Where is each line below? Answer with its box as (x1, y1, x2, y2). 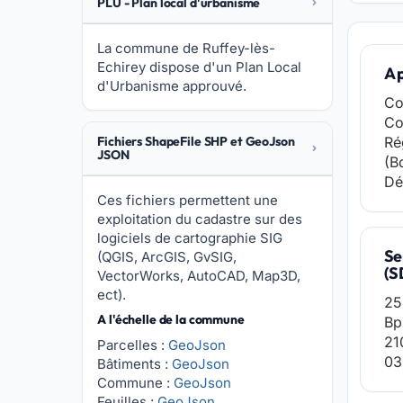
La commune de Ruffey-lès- (97, 40, 276, 57)
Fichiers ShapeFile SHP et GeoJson (97, 133, 295, 149)
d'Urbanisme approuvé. (97, 77, 247, 94)
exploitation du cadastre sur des (97, 210, 303, 228)
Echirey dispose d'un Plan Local (97, 58, 302, 76)
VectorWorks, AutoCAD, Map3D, (97, 267, 301, 284)
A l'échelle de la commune (97, 311, 245, 327)
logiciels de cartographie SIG (97, 229, 283, 246)
